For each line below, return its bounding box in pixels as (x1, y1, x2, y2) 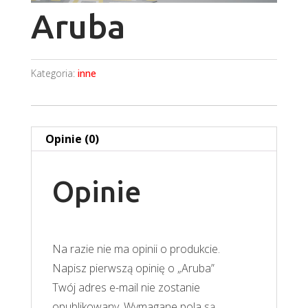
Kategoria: (30, 67, 78, 80)
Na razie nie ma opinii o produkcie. (52, 241, 220, 257)
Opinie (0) (45, 131, 99, 147)
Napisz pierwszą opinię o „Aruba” (52, 261, 214, 276)
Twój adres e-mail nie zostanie (52, 280, 200, 296)
